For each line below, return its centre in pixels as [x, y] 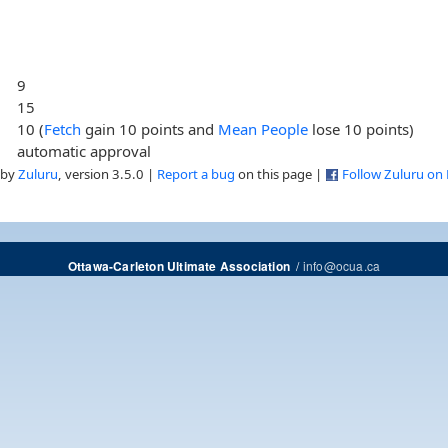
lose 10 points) [361, 128]
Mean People [263, 128]
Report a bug [196, 173]
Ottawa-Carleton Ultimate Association [178, 266]
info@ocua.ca [341, 265]
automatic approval [84, 150]
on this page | [280, 173]
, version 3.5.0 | [107, 173]
